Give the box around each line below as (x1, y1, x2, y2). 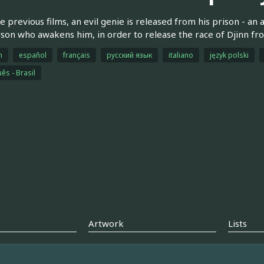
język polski (209, 49, 249, 60)
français (62, 49, 90, 60)
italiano (168, 49, 193, 60)
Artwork (88, 217, 124, 230)
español (18, 49, 47, 60)
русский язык (106, 49, 152, 60)
